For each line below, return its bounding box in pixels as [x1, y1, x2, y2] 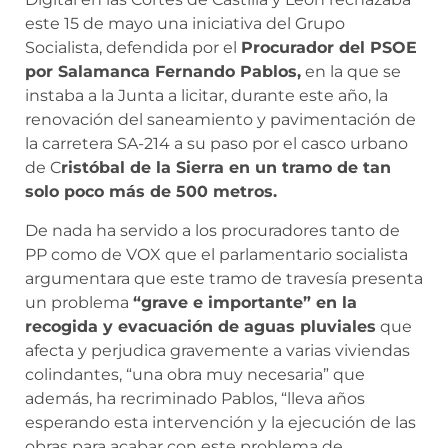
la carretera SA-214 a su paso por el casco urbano [25, 134, 408, 154]
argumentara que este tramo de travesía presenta [25, 268, 423, 288]
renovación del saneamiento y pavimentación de [25, 110, 416, 130]
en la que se [301, 62, 401, 82]
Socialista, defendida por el [25, 38, 241, 58]
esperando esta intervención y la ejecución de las [25, 412, 416, 432]
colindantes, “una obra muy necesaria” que [25, 364, 365, 384]
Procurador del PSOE [241, 38, 417, 58]
